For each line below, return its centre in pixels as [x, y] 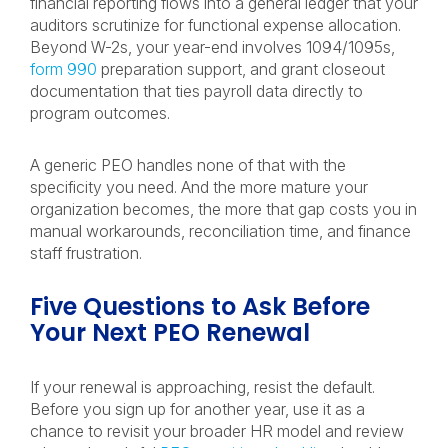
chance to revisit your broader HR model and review [217, 431]
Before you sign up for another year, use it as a [197, 409]
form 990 [63, 69]
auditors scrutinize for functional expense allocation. [215, 25]
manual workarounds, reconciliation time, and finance [220, 231]
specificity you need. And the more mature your [199, 187]
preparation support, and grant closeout [241, 69]
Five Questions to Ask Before [200, 306]
